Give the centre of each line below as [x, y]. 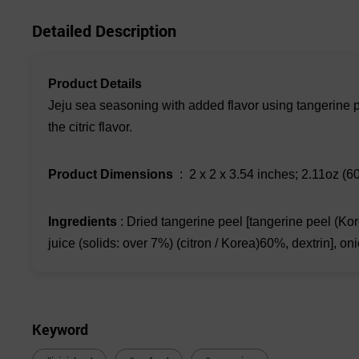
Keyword [60, 330]
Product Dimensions [111, 175]
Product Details [95, 84]
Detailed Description [104, 31]
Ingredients [83, 222]
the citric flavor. [90, 127]
